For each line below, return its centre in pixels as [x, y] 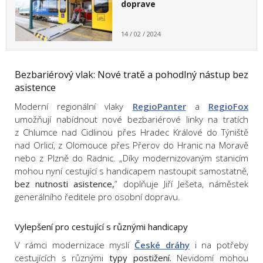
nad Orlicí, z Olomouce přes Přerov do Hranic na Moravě [131, 145]
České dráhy [162, 245]
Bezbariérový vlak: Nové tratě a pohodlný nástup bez [131, 75]
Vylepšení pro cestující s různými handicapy [101, 227]
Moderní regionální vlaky [74, 107]
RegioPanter [159, 107]
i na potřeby [219, 245]
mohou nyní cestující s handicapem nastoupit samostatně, [131, 171]
